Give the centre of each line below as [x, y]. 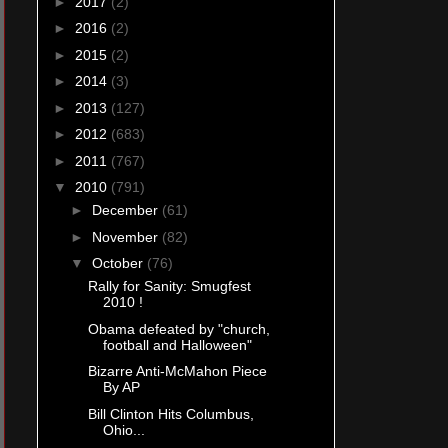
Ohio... [123, 429]
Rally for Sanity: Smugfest [169, 286]
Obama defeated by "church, [178, 328]
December [126, 210]
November [126, 236]
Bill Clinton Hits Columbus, [170, 413]
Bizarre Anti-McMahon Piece [177, 371]
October [119, 263]
